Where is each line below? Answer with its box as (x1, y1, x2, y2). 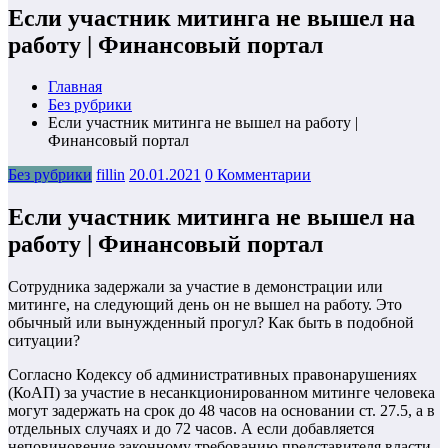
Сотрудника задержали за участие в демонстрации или (8, 278, 383, 296)
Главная (48, 78, 102, 96)
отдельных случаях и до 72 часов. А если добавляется (8, 420, 374, 438)
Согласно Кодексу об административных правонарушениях (8, 366, 417, 384)
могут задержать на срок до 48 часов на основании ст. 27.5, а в (8, 402, 435, 420)
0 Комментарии (205, 166, 311, 184)
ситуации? (8, 332, 80, 350)
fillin (96, 166, 125, 184)
